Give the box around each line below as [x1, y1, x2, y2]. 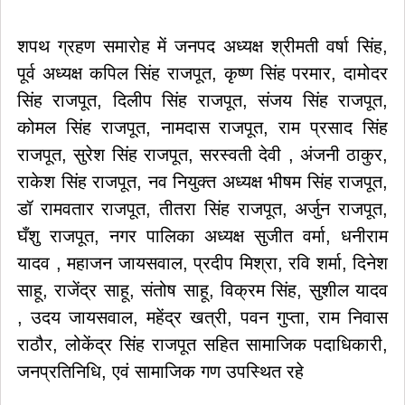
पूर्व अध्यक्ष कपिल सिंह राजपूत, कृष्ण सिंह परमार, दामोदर [17, 63, 388, 83]
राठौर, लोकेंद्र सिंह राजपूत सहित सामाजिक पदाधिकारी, [17, 334, 388, 354]
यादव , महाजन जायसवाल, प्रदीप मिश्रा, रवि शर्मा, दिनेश [17, 253, 388, 273]
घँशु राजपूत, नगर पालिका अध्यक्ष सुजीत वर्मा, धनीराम [17, 226, 388, 246]
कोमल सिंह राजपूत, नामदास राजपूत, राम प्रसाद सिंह [17, 118, 388, 137]
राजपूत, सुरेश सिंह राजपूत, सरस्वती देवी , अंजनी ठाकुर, [17, 145, 388, 165]
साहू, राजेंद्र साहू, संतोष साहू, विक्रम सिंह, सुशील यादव [17, 280, 388, 300]
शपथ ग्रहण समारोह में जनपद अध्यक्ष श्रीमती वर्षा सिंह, [17, 36, 388, 56]
